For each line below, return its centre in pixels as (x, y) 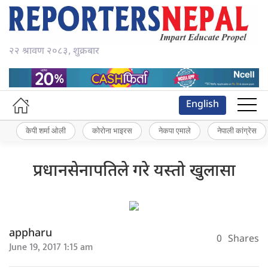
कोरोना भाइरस (112, 131)
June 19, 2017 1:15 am (51, 247)
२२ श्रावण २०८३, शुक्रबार (54, 52)
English (202, 105)
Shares (243, 240)
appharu (31, 233)
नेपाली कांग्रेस (237, 131)
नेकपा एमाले (175, 131)
